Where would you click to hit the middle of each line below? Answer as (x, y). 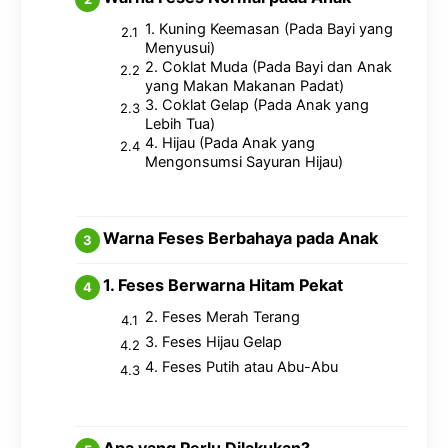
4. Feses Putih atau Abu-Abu (241, 366)
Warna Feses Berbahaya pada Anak (240, 237)
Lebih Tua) (179, 124)
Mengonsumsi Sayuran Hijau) (243, 162)
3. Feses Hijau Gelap (213, 341)
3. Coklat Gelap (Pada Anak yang (256, 105)
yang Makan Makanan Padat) (244, 86)
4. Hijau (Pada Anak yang (229, 143)
